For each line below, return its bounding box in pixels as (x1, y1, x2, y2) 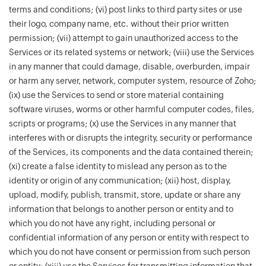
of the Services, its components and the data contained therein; (9, 147, 254, 157)
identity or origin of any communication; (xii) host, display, (9, 176, 231, 185)
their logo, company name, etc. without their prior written (9, 19, 229, 28)
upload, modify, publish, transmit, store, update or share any (9, 190, 240, 199)
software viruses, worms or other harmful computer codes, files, (9, 104, 254, 114)
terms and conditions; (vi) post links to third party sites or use (9, 5, 242, 14)
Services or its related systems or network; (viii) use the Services (9, 47, 254, 57)
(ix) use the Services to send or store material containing (9, 90, 224, 100)
